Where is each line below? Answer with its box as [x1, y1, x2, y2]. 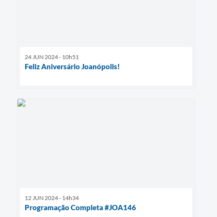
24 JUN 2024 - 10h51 [25, 53, 79, 61]
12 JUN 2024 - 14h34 [25, 194, 79, 202]
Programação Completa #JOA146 [25, 203, 136, 212]
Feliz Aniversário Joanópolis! [25, 62, 120, 71]
